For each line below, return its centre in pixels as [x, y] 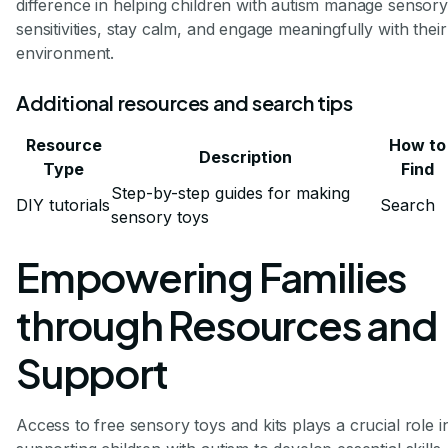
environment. [65, 52]
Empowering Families [211, 276]
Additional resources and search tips [184, 102]
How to [417, 144]
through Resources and [226, 324]
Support [92, 372]
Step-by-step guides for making [230, 192]
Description [245, 156]
